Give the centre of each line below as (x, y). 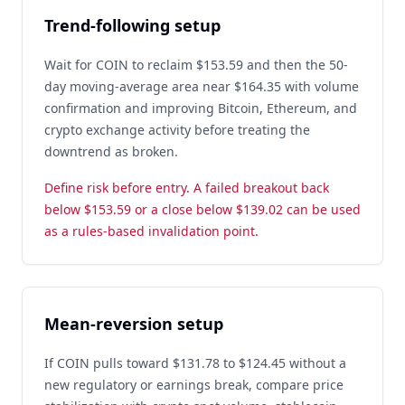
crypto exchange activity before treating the (177, 130)
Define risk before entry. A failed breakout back (187, 188)
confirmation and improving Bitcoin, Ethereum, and (201, 108)
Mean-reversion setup (134, 324)
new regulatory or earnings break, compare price (194, 385)
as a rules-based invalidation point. (151, 231)
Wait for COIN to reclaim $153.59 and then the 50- (196, 65)
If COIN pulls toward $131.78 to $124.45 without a (195, 363)
